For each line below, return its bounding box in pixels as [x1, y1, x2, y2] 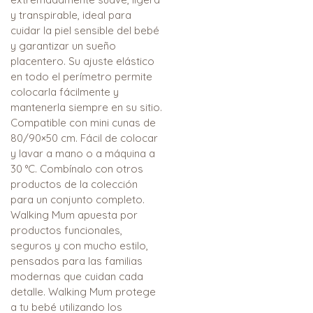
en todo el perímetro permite [10, 70, 152, 84]
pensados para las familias [10, 254, 143, 268]
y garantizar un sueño [10, 39, 116, 53]
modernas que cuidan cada [10, 270, 143, 284]
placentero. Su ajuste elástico [10, 54, 154, 68]
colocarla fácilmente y [10, 85, 119, 99]
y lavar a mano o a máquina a [10, 147, 155, 161]
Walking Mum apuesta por [10, 208, 138, 222]
